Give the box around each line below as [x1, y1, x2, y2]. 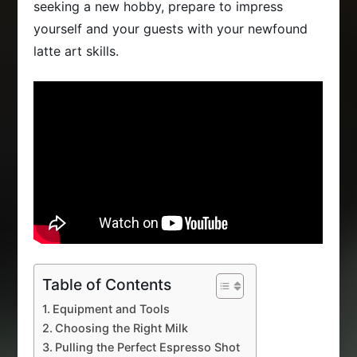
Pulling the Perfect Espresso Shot [55, 339, 241, 354]
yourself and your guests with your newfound [33, 21, 308, 37]
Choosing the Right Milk [55, 320, 189, 335]
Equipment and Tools [53, 301, 171, 316]
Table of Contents [42, 274, 172, 294]
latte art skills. [33, 43, 120, 60]
